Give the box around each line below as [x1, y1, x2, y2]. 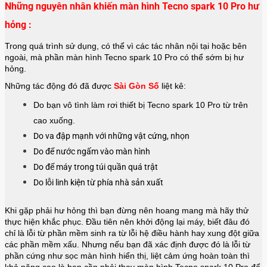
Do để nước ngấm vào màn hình [33, 146, 150, 156]
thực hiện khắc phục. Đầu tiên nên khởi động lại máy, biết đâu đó [5, 216, 250, 226]
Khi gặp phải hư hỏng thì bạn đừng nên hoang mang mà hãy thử [5, 205, 249, 215]
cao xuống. [33, 115, 75, 125]
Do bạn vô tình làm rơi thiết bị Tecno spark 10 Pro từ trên [33, 100, 248, 110]
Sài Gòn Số [114, 80, 159, 91]
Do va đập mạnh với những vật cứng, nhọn [33, 131, 190, 141]
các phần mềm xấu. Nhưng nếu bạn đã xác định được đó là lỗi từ [5, 239, 250, 249]
